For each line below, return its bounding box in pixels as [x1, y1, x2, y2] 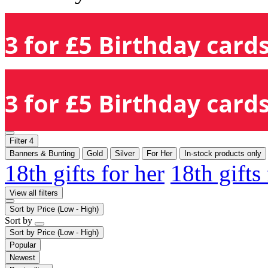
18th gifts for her [5, 160, 165, 186]
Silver [115, 148, 135, 158]
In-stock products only [184, 148, 261, 158]
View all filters [10, 188, 58, 197]
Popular [10, 240, 36, 249]
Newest [10, 252, 35, 262]
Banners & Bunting [10, 148, 75, 158]
